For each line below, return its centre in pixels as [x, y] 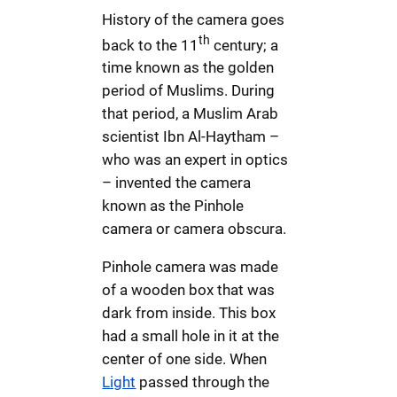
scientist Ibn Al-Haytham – [191, 137]
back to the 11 [151, 45]
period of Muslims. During [189, 91]
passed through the [203, 382]
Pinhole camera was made [191, 267]
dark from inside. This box [189, 313]
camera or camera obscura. [195, 229]
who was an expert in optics [195, 160]
